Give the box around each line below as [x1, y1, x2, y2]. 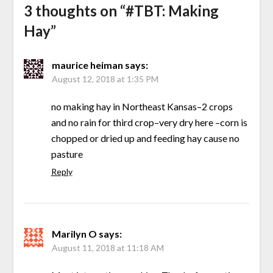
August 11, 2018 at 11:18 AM [51, 243, 164, 253]
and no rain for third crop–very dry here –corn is [51, 116, 247, 129]
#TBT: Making [125, 2, 219, 20]
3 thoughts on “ [23, 2, 126, 20]
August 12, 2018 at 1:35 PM [51, 74, 158, 85]
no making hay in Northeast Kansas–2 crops [51, 101, 233, 113]
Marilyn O [51, 228, 97, 240]
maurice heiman [51, 59, 123, 71]
